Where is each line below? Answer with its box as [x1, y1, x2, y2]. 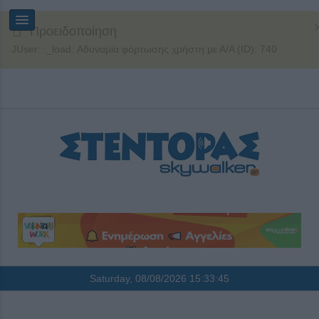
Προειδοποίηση [30, 24, 117, 38]
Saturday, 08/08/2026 [90, 273, 189, 285]
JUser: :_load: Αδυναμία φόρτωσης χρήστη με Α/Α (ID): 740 [11, 43, 277, 55]
